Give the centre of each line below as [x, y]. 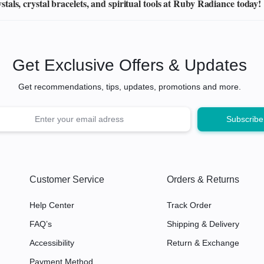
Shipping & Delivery [203, 224]
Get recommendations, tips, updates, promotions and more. [130, 86]
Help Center [52, 205]
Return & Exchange [203, 242]
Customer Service [67, 179]
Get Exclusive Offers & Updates [130, 65]
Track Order [189, 205]
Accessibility [52, 242]
